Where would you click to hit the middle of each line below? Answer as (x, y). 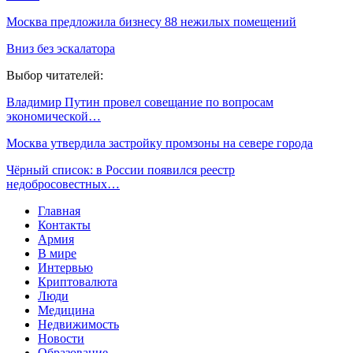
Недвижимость (78, 324)
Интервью (65, 267)
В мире (57, 253)
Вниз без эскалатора (61, 48)
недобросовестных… (63, 184)
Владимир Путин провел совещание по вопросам (140, 102)
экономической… (54, 116)
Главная (59, 210)
